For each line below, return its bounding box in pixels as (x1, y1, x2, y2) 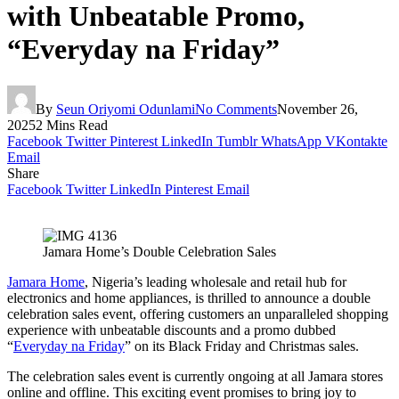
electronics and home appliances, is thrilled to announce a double (7, 289, 370, 305)
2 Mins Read (36, 117, 108, 133)
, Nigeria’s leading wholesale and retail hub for (85, 273, 346, 289)
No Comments (195, 101, 277, 117)
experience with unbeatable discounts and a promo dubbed (7, 322, 336, 338)
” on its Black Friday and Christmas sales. (125, 338, 362, 354)
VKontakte (325, 133, 387, 149)
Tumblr (216, 133, 257, 149)
